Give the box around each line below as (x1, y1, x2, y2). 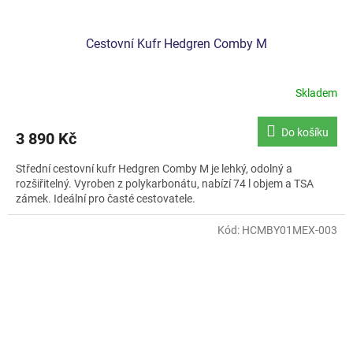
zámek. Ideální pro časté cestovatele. (16, 191, 195, 205)
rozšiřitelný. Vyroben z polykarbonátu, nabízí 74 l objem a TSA (16, 176, 314, 190)
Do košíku (281, 125, 329, 139)
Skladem (295, 87, 337, 100)
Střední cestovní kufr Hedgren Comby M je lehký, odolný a (16, 162, 292, 175)
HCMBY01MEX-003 (242, 223, 337, 236)
